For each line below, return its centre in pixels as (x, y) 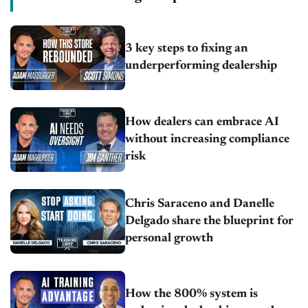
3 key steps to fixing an (187, 49)
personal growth (169, 238)
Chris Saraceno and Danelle (200, 204)
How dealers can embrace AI (202, 122)
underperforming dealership (201, 66)
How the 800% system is (192, 295)
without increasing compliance (208, 139)
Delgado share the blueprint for (210, 221)
